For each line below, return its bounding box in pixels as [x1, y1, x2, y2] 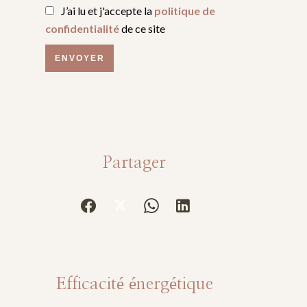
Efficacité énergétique [56, 275, 213, 293]
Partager [103, 154, 166, 171]
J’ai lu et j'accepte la [61, 4, 154, 17]
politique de [154, 4, 215, 17]
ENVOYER [54, 53, 105, 63]
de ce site [119, 22, 165, 35]
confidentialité [45, 22, 119, 35]
